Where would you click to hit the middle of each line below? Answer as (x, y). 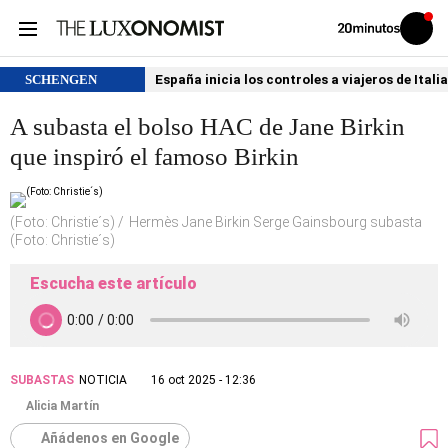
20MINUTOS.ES (372, 49)
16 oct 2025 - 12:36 (203, 380)
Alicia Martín (62, 406)
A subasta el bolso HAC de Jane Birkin (207, 126)
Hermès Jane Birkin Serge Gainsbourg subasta (275, 222)
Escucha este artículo (113, 283)
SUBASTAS (42, 380)
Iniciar (428, 32)
